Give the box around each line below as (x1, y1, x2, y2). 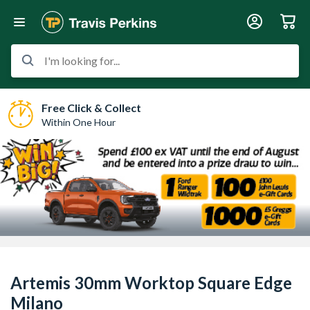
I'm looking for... (44, 54, 120, 67)
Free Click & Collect (42, 100, 141, 114)
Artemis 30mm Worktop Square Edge (10, 273, 292, 293)
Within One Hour (42, 116, 116, 128)
